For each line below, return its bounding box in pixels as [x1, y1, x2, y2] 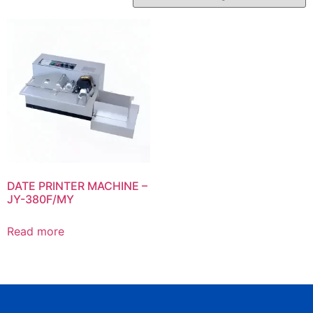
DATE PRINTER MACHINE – [7, 178, 147, 193]
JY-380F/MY [7, 191, 74, 206]
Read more [7, 224, 64, 238]
